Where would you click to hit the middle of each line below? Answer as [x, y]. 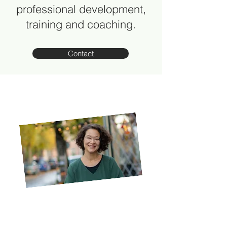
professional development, [81, 9]
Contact [81, 53]
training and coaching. [81, 24]
